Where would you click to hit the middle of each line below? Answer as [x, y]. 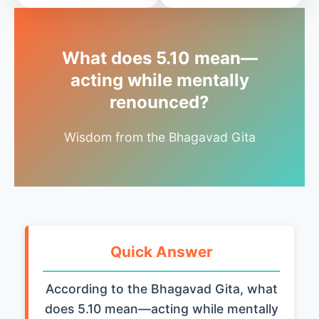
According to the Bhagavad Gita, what [161, 289]
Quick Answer [161, 252]
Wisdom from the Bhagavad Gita [159, 137]
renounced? [159, 102]
